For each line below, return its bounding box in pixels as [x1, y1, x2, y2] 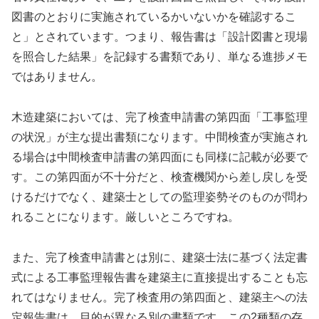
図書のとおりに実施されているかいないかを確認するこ [11, 11, 296, 23]
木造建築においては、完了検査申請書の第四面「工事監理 [11, 111, 308, 124]
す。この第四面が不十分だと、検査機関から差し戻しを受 [11, 171, 308, 184]
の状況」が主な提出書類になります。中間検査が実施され [11, 131, 308, 144]
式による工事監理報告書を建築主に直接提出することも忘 [11, 271, 308, 283]
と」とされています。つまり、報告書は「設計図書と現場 [11, 31, 308, 43]
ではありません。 [11, 70, 103, 83]
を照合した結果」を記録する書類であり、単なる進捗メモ [11, 51, 308, 63]
